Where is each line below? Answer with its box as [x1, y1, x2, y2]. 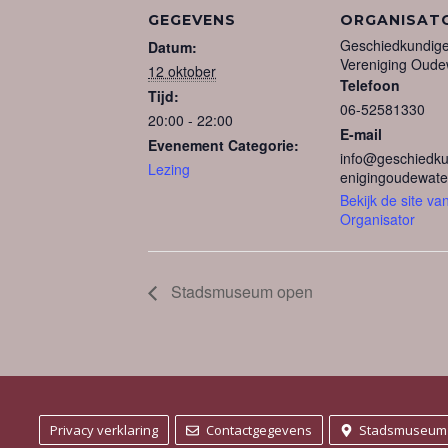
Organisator [340, 209, 415, 229]
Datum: [148, 37, 197, 57]
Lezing [148, 159, 190, 179]
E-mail [340, 124, 382, 144]
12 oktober [148, 61, 216, 81]
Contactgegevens [205, 421, 312, 440]
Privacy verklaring [50, 421, 158, 440]
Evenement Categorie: [148, 135, 299, 155]
